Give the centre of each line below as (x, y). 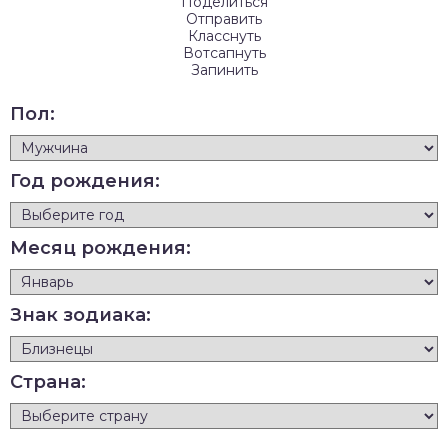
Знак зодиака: (80, 314)
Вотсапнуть (224, 52)
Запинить (224, 69)
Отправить (224, 18)
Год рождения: (85, 180)
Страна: (48, 381)
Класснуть (224, 35)
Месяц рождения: (100, 247)
